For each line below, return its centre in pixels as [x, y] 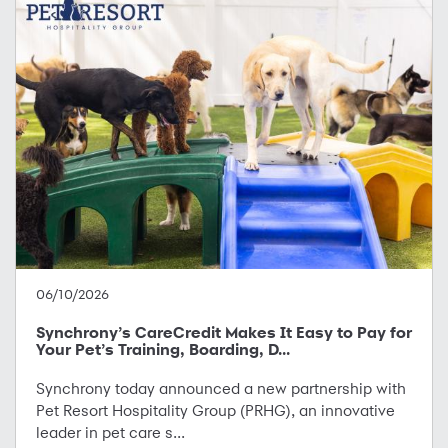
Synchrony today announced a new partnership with [221, 388]
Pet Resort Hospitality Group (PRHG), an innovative [215, 410]
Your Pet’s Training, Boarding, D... [163, 349]
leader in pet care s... [110, 432]
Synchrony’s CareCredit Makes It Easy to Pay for [224, 332]
